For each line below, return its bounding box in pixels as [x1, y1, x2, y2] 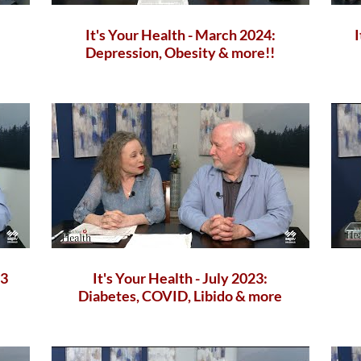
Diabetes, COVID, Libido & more [78, 286, 283, 305]
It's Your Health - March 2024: [85, 25, 276, 44]
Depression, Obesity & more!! [85, 43, 276, 61]
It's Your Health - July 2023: [93, 268, 268, 287]
